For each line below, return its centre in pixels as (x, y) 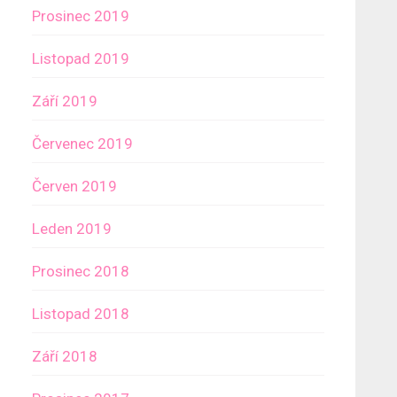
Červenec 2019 (82, 144)
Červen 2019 (74, 186)
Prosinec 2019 (81, 16)
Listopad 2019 (81, 58)
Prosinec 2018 (81, 271)
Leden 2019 (72, 229)
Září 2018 (65, 356)
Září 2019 (65, 101)
